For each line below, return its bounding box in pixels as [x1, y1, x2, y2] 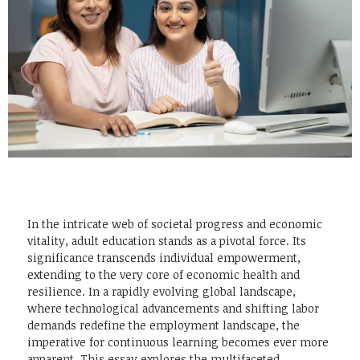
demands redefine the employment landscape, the [27, 317, 300, 333]
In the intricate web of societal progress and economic [27, 216, 322, 232]
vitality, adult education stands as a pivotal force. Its [27, 233, 306, 249]
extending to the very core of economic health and [27, 267, 300, 283]
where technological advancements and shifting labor [27, 301, 319, 317]
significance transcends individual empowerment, [27, 250, 301, 266]
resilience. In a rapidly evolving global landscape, [27, 284, 296, 300]
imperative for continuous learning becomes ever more [27, 334, 329, 350]
